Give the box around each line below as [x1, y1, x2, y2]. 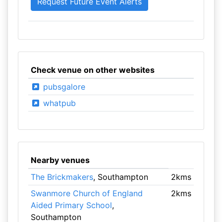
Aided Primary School [30, 200, 112, 210]
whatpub [40, 98, 76, 108]
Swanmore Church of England [30, 188, 143, 198]
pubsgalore [40, 82, 85, 92]
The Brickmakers [30, 172, 93, 182]
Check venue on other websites [30, 65, 155, 75]
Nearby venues [30, 155, 90, 165]
